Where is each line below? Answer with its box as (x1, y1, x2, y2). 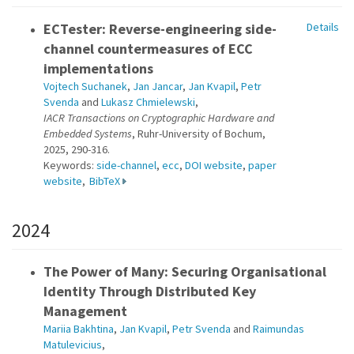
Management (43, 302, 127, 320)
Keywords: (43, 158, 96, 172)
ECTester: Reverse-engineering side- (43, 20, 277, 38)
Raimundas (253, 322, 304, 336)
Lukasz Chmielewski (101, 95, 195, 109)
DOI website (185, 158, 243, 172)
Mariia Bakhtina (43, 322, 114, 336)
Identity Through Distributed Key (43, 282, 256, 300)
